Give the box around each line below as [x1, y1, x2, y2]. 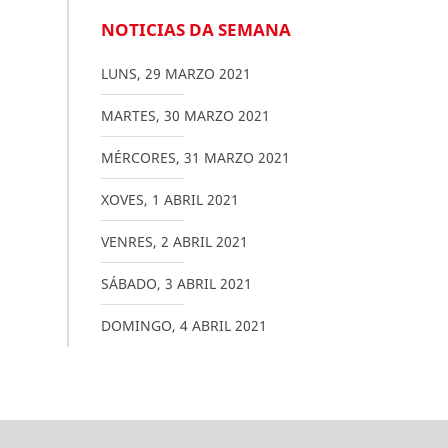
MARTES [100, 106, 156, 125]
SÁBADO [100, 274, 157, 293]
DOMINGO [100, 316, 172, 335]
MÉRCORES [100, 148, 176, 167]
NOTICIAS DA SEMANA [100, 18, 291, 41]
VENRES [100, 232, 153, 251]
